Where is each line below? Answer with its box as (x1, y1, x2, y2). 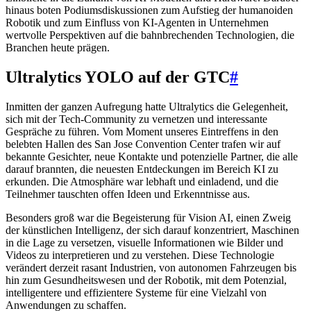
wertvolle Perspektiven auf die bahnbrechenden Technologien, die (6, 28, 294, 41)
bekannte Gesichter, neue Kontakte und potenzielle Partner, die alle (6, 150, 298, 162)
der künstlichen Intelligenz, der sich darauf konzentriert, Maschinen (6, 224, 299, 236)
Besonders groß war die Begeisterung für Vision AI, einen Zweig (6, 211, 291, 224)
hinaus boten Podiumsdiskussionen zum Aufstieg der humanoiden (6, 3, 293, 16)
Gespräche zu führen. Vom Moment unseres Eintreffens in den (6, 125, 278, 137)
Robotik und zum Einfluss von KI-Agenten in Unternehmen (6, 16, 269, 28)
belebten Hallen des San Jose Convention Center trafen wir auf (6, 137, 280, 150)
